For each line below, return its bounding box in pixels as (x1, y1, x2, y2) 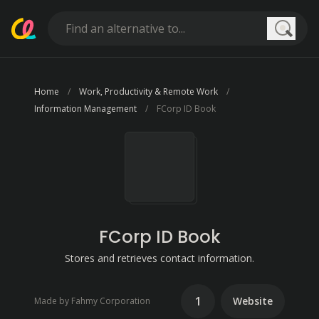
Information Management (34, 103, 137, 115)
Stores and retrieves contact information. (65, 251, 254, 265)
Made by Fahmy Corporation (34, 295, 150, 307)
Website (233, 294, 273, 308)
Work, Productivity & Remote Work (79, 85, 218, 98)
